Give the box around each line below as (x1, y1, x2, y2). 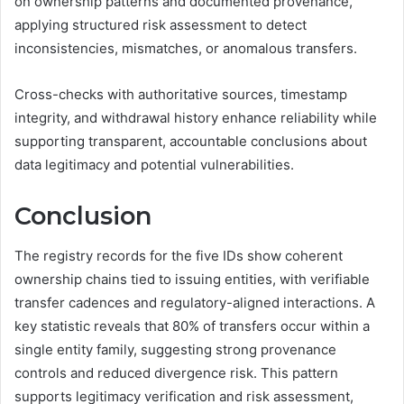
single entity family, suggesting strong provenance (14, 341, 336, 359)
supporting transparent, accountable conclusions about (14, 132, 367, 150)
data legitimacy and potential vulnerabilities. (14, 155, 294, 173)
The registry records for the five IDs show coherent (14, 247, 343, 265)
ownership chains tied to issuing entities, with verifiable (14, 271, 370, 289)
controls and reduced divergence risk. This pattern (14, 364, 338, 382)
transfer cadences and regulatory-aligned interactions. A (14, 294, 375, 312)
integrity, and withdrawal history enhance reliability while (14, 108, 377, 126)
